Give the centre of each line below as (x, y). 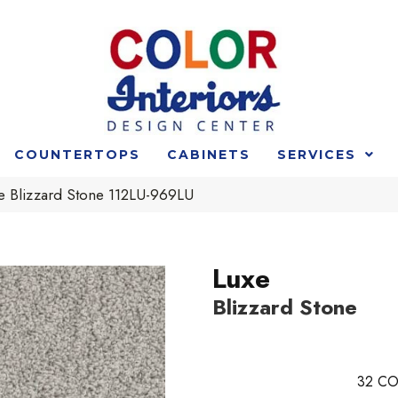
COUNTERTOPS (77, 154)
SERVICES (316, 154)
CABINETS (208, 154)
